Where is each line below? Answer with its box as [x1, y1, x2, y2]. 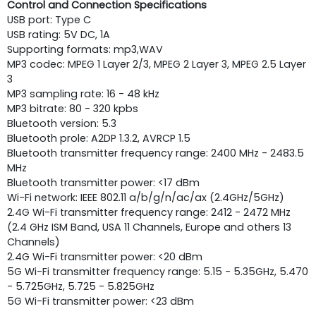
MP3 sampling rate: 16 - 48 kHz [7, 86, 159, 101]
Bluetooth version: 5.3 [7, 116, 116, 130]
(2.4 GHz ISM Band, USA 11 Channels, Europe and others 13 [7, 219, 291, 234]
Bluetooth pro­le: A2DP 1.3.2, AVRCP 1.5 [7, 130, 190, 145]
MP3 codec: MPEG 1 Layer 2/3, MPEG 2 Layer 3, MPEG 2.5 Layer [7, 56, 306, 71]
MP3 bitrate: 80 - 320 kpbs [7, 101, 138, 116]
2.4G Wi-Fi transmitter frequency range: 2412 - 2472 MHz [7, 205, 291, 219]
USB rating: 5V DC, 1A [7, 27, 110, 42]
